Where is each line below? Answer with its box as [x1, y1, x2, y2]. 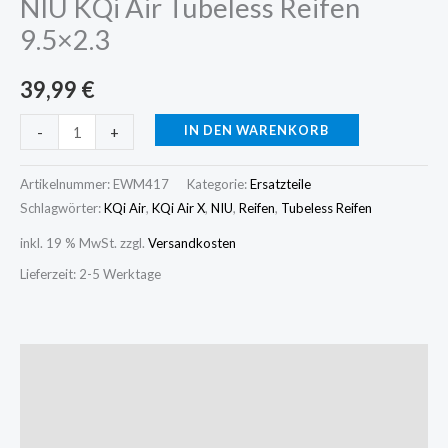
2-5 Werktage [79, 266, 161, 283]
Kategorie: [187, 176, 250, 193]
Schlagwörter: [20, 200, 104, 217]
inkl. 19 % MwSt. [20, 234, 117, 251]
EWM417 [113, 176, 169, 193]
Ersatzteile [250, 176, 311, 193]
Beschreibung [20, 356, 115, 374]
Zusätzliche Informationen [20, 398, 208, 416]
